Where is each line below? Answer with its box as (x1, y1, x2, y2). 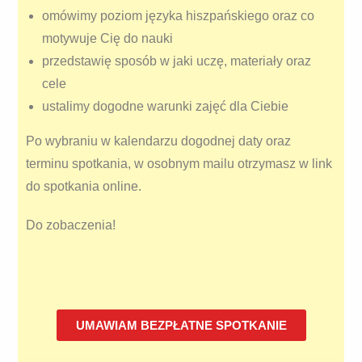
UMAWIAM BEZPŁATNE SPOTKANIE (75, 318, 287, 333)
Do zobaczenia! (26, 218, 116, 233)
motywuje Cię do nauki (42, 32, 174, 46)
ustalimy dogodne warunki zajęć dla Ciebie (42, 99, 289, 114)
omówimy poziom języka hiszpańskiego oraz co (42, 9, 315, 23)
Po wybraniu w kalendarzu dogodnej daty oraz (26, 134, 292, 149)
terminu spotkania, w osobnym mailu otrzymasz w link (26, 157, 333, 171)
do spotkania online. (26, 179, 142, 194)
